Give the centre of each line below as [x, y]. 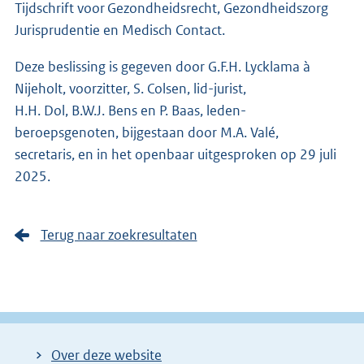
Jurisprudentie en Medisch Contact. [120, 30]
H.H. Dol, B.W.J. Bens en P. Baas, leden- [130, 110]
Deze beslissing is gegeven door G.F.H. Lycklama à [162, 66]
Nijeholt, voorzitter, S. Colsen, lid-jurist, [130, 88]
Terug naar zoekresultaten [119, 234]
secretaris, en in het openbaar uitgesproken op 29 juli [175, 154]
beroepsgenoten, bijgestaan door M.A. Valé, [147, 132]
